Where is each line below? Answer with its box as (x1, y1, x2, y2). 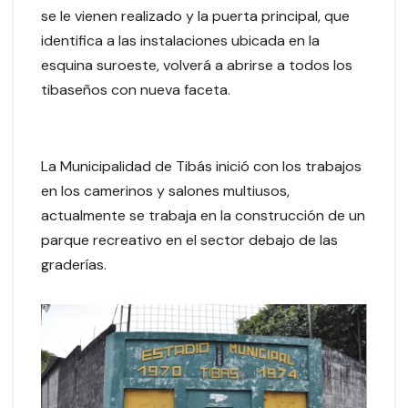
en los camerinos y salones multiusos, (41, 181, 290, 201)
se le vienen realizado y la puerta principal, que (41, 6, 350, 26)
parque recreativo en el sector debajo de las (41, 230, 338, 250)
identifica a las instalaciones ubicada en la (41, 31, 320, 51)
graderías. (41, 255, 107, 275)
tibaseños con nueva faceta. (41, 80, 230, 100)
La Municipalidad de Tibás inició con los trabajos (41, 157, 362, 177)
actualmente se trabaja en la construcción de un (41, 206, 365, 226)
